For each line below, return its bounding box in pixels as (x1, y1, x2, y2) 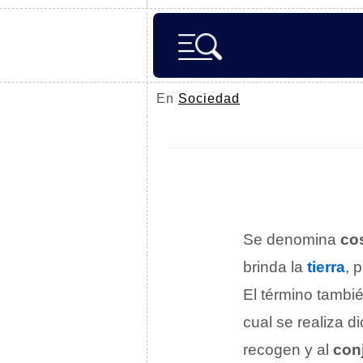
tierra (307, 258, 345, 275)
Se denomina (243, 231, 340, 248)
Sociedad (178, 92, 240, 105)
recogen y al (243, 341, 333, 358)
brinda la (243, 258, 307, 275)
